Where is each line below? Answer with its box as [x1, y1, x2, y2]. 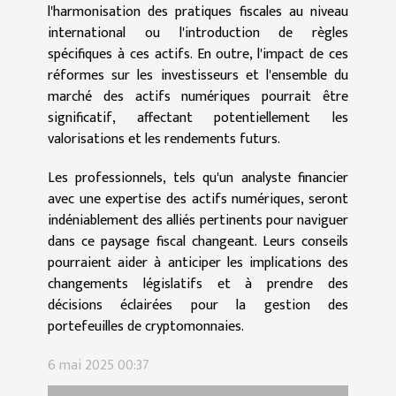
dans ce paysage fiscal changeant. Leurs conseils [48, 229, 348, 254]
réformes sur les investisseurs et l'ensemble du [48, 63, 348, 88]
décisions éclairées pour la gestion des [48, 293, 348, 317]
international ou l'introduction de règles [48, 20, 348, 45]
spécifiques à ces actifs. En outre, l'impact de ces [48, 42, 348, 66]
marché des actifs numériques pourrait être [48, 84, 348, 109]
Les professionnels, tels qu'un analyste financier [48, 165, 348, 190]
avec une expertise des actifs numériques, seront [48, 187, 348, 211]
